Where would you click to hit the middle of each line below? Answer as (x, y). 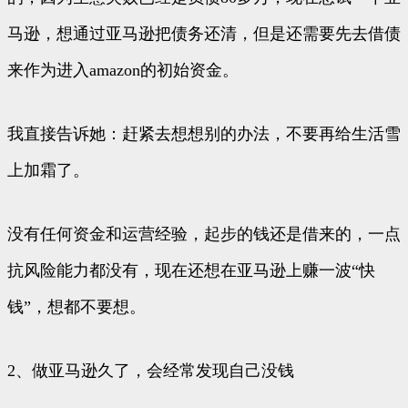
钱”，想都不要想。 (76, 307)
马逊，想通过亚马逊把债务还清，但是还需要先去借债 (204, 34)
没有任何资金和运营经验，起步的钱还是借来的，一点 (204, 235)
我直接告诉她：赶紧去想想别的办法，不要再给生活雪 (204, 134)
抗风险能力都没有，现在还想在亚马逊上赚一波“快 (191, 271)
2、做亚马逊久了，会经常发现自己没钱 (151, 371)
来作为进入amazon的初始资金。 (123, 71)
